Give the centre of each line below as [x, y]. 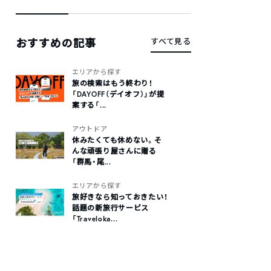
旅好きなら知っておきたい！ [120, 197]
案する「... [90, 105]
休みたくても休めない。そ [117, 140]
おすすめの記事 [56, 43]
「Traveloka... [95, 219]
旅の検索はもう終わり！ [113, 83]
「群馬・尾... [92, 162]
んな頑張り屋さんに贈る [114, 151]
